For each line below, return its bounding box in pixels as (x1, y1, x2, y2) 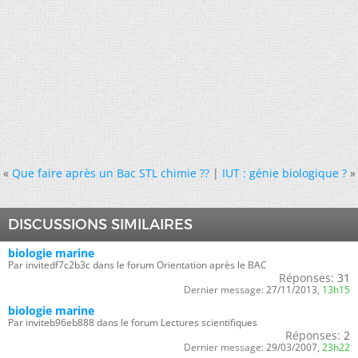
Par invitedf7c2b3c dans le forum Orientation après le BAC (8, 258, 267, 272)
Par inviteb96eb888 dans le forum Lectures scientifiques (8, 316, 257, 329)
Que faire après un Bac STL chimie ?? (11, 165, 209, 181)
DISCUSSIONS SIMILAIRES (8, 216, 193, 233)
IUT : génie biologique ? (221, 165, 347, 181)
